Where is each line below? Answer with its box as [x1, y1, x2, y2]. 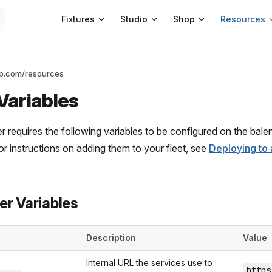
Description [86, 233, 136, 243]
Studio [120, 14, 148, 24]
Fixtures [61, 14, 95, 24]
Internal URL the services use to [86, 257, 212, 268]
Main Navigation [54, 1, 125, 13]
